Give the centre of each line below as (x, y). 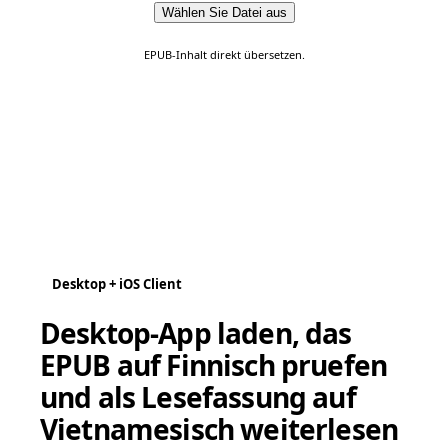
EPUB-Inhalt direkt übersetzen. (224, 54)
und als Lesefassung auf (198, 397)
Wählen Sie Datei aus (224, 12)
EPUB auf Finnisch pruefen (214, 365)
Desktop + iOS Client (117, 284)
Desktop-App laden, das (196, 333)
